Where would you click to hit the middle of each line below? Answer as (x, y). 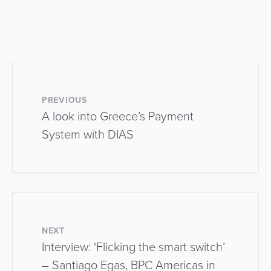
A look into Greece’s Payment (118, 116)
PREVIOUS (64, 100)
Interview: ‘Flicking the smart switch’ (133, 247)
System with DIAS (88, 135)
